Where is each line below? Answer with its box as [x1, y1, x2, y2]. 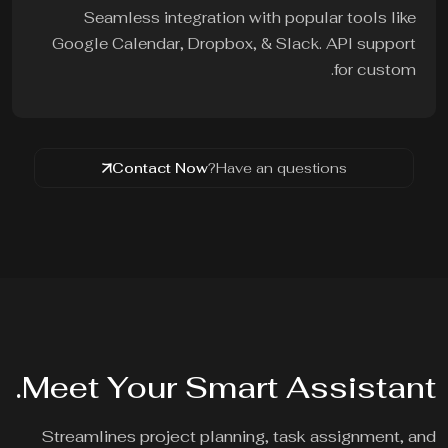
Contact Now [113, 159, 210, 178]
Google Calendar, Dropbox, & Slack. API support [54, 34, 418, 54]
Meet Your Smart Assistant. [24, 368, 438, 408]
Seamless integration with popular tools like [86, 8, 418, 28]
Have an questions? [217, 159, 349, 178]
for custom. [336, 60, 418, 80]
